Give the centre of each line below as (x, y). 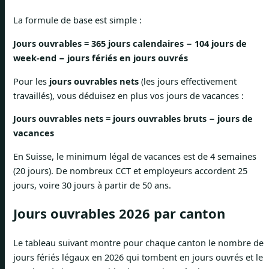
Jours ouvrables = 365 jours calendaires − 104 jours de (130, 43)
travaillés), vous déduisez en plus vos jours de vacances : (128, 95)
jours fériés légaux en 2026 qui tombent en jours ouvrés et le (138, 257)
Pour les (31, 81)
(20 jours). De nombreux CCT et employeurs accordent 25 (130, 170)
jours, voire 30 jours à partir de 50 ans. (92, 185)
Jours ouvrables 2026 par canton (119, 213)
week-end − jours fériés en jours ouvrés (101, 57)
